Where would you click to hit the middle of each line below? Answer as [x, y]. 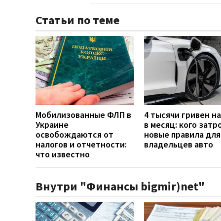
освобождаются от [74, 134]
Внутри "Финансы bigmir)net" [120, 186]
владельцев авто [179, 144]
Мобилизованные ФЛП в [83, 114]
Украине [52, 124]
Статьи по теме [77, 20]
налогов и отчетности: [81, 144]
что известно [63, 154]
